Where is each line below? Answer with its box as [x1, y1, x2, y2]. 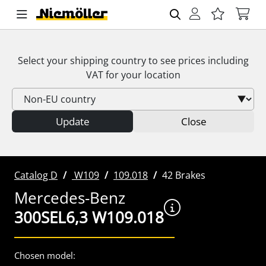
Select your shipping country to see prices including [17, 54, 249, 67]
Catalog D [14, 169, 58, 182]
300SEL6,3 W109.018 [14, 207, 164, 228]
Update [55, 115, 90, 128]
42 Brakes [162, 169, 205, 182]
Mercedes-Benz [14, 187, 125, 208]
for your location [103, 68, 180, 81]
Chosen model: [14, 249, 75, 261]
